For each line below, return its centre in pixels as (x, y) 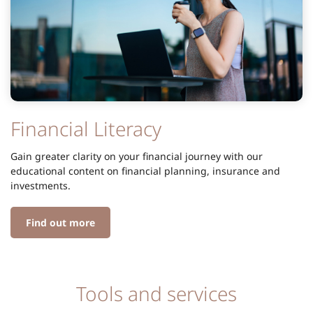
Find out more (60, 222)
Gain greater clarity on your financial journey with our (137, 156)
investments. (41, 185)
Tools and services (156, 293)
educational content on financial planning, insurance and (145, 170)
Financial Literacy (86, 128)
